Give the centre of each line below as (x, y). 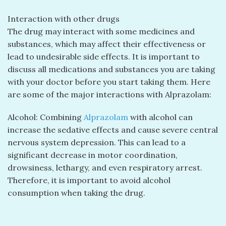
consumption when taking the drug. (76, 193)
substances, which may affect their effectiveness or (107, 44)
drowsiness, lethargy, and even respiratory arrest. (105, 168)
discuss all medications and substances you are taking (111, 69)
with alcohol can (160, 117)
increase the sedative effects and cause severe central (113, 130)
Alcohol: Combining (46, 117)
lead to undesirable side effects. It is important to (104, 56)
